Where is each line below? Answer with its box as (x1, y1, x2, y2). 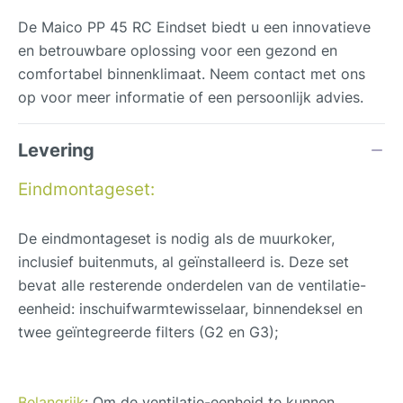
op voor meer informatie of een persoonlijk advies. (18, 87, 363, 106)
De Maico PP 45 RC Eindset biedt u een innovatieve (18, 17, 371, 36)
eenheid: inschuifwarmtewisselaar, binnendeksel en (18, 299, 363, 318)
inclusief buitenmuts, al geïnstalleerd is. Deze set (18, 252, 349, 271)
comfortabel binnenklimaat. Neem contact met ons (18, 64, 365, 83)
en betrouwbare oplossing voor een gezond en (18, 40, 337, 59)
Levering (18, 139, 94, 161)
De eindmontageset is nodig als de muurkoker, (18, 228, 335, 247)
